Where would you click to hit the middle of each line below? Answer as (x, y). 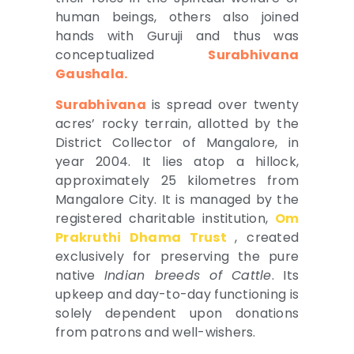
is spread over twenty (222, 104)
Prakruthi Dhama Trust (145, 237)
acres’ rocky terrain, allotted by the (177, 123)
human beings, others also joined (177, 17)
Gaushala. (92, 74)
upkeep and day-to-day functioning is (177, 294)
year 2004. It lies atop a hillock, (177, 161)
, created (267, 237)
